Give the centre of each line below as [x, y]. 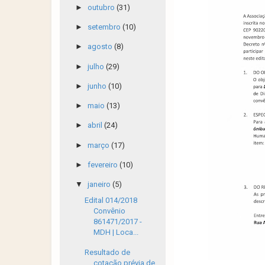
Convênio [110, 211]
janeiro [100, 184]
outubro [102, 7]
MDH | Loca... [116, 232]
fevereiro [103, 164]
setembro [105, 27]
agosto [101, 47]
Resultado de [108, 252]
